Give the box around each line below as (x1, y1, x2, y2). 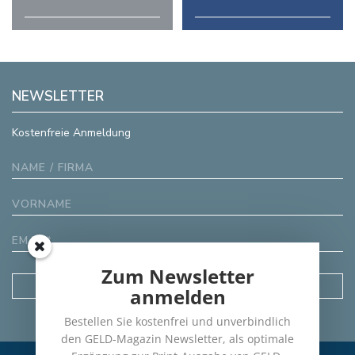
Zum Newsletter (101, 263, 254, 289)
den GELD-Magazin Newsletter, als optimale (61, 331, 294, 346)
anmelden (129, 284, 226, 310)
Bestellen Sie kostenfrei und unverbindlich (64, 314, 291, 329)
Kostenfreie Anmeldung (12, 125, 131, 141)
